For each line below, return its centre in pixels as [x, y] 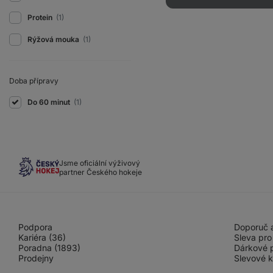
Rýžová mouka [54, 39]
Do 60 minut [50, 102]
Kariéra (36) [42, 237]
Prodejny [36, 258]
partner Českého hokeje [101, 172]
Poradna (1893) [49, 248]
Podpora [35, 227]
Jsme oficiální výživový [100, 163]
